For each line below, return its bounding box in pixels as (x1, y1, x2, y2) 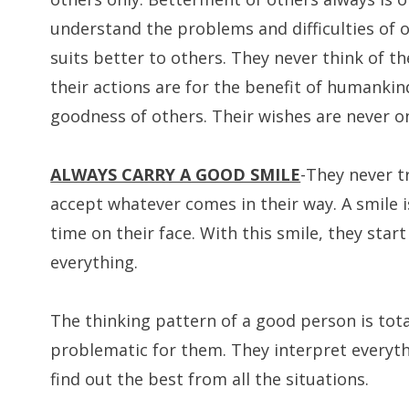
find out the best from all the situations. (50, 367, 370, 390)
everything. (50, 250, 139, 273)
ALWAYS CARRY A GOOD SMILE (50, 163, 301, 185)
